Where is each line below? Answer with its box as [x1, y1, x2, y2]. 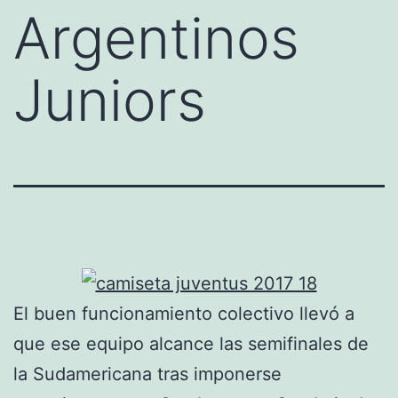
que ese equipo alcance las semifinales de [13, 333, 369, 355]
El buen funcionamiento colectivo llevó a [13, 303, 354, 325]
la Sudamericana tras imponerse [13, 363, 282, 386]
